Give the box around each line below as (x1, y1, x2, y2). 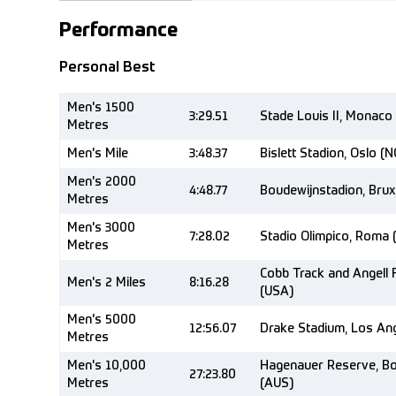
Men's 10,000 (67, 360, 146, 372)
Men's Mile (67, 148, 128, 160)
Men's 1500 (67, 102, 134, 114)
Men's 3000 (67, 222, 135, 234)
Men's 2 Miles (67, 277, 146, 289)
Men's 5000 (67, 314, 136, 326)
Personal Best (59, 61, 155, 75)
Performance (59, 21, 178, 41)
